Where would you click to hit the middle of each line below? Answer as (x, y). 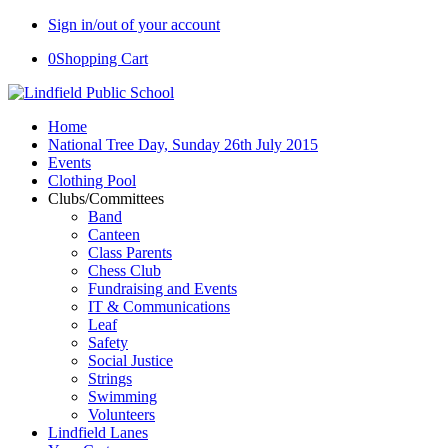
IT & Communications (159, 306)
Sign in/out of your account (134, 24)
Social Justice (130, 360)
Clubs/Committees (106, 198)
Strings (110, 378)
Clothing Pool (92, 180)
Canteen (114, 234)
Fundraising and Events (162, 288)
